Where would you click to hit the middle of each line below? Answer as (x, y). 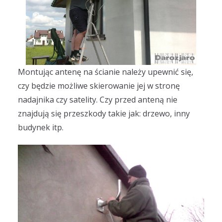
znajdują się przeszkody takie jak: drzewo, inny (104, 114)
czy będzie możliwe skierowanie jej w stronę (99, 86)
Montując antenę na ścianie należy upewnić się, (106, 72)
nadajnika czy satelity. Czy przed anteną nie (98, 100)
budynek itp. (41, 128)
